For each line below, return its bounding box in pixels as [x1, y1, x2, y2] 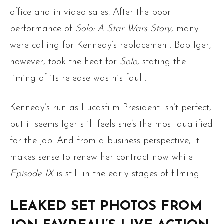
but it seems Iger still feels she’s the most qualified [10, 120, 213, 130]
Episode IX [10, 169, 53, 179]
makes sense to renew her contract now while [10, 153, 193, 163]
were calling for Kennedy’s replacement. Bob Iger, [10, 41, 211, 51]
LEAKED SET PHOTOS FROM [10, 200, 202, 214]
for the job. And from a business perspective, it [10, 136, 199, 146]
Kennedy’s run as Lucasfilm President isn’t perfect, [10, 103, 211, 113]
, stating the [137, 57, 186, 67]
